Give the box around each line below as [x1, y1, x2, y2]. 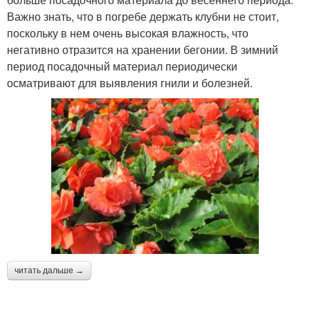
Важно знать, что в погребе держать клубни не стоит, [7, 8, 279, 24]
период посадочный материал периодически [7, 57, 237, 74]
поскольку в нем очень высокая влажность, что [7, 24, 248, 41]
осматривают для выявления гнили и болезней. [7, 74, 253, 91]
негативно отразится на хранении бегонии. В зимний [7, 41, 278, 57]
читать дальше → [15, 265, 84, 275]
